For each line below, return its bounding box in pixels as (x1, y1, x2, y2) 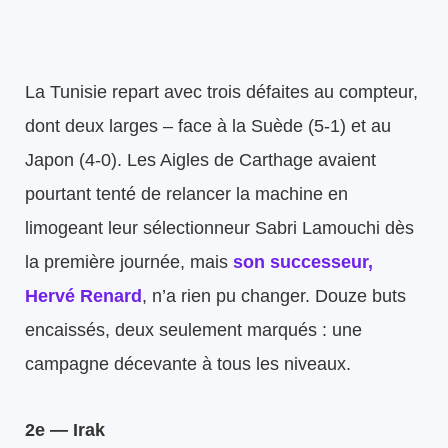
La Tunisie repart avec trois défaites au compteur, (25, 81, 418, 102)
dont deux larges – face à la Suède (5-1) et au (25, 115, 391, 136)
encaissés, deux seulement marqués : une (25, 319, 362, 340)
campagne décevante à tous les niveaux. (25, 353, 351, 374)
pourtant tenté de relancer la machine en (25, 183, 348, 204)
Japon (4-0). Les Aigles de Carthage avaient (25, 149, 376, 170)
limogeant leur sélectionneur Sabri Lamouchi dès (25, 217, 414, 238)
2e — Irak (25, 419, 105, 440)
